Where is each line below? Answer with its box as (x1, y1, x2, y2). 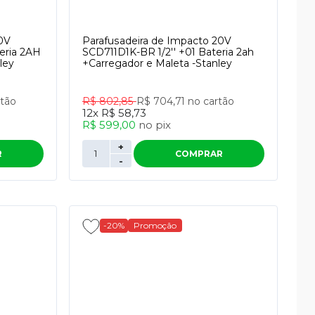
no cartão (187, 95, 234, 108)
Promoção (133, 220, 176, 231)
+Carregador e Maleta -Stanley (82, 57, 232, 70)
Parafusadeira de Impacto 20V (82, 34, 231, 47)
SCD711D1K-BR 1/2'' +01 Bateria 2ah (82, 46, 254, 58)
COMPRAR (174, 148, 223, 159)
